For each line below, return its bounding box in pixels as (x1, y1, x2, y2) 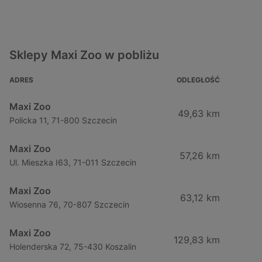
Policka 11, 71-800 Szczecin (9, 115, 117, 125)
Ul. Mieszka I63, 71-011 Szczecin (9, 157, 136, 167)
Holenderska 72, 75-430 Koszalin (9, 242, 136, 251)
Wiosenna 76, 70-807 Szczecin (9, 199, 129, 209)
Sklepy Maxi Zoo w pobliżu (9, 48, 159, 62)
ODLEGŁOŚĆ (177, 75, 220, 84)
